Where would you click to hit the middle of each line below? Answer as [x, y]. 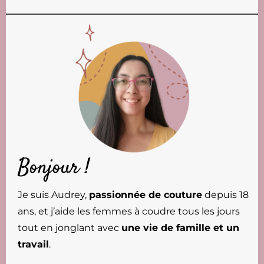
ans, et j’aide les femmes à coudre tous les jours [129, 211]
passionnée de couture [146, 194]
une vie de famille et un [180, 227]
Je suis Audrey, [53, 194]
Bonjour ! [54, 168]
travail [33, 244]
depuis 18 [225, 194]
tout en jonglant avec [70, 227]
